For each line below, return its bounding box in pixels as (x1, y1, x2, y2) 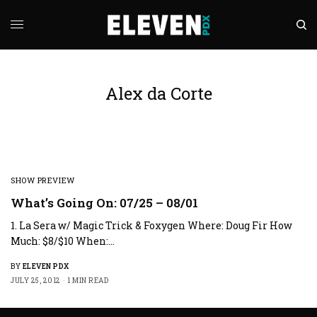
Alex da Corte (105, 82, 212, 105)
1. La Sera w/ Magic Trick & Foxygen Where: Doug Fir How (11, 219, 293, 232)
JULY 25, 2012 (11, 276, 61, 285)
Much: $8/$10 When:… (11, 234, 115, 248)
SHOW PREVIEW (11, 175, 75, 185)
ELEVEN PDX (22, 262, 69, 271)
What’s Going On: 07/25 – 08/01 (11, 195, 198, 211)
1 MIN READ (67, 276, 108, 285)
